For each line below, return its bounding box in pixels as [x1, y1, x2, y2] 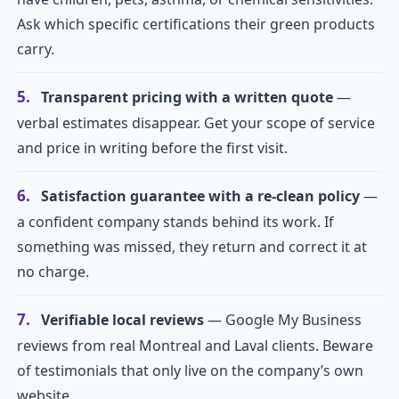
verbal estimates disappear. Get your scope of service [17, 113, 375, 134]
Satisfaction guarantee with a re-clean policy [41, 186, 360, 207]
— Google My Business [204, 310, 362, 330]
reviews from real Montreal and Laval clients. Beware [17, 336, 373, 356]
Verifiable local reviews [41, 310, 204, 330]
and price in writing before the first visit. [17, 138, 288, 159]
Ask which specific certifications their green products [17, 14, 375, 35]
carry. [17, 39, 54, 60]
